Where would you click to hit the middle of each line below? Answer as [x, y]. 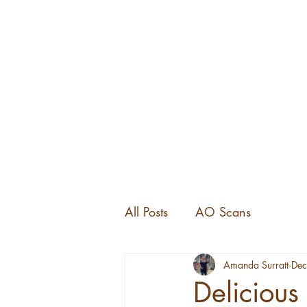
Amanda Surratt [256, 265]
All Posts [146, 212]
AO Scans [223, 212]
